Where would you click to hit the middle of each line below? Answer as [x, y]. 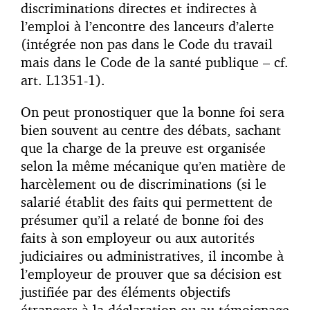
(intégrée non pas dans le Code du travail [147, 44]
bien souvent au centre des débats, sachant [151, 130]
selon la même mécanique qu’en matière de [153, 166]
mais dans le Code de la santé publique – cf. [155, 62]
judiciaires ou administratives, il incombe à [152, 256]
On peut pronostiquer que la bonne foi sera [153, 112]
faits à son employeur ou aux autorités [138, 238]
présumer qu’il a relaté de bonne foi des [142, 220]
